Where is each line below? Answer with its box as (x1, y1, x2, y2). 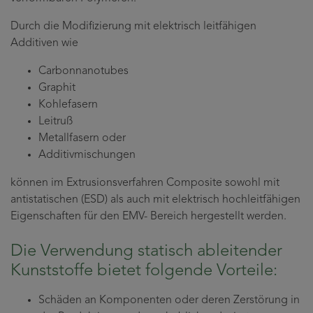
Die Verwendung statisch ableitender (10, 243, 282, 261)
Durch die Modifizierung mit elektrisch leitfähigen (10, 21, 256, 33)
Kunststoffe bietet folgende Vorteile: (10, 263, 277, 280)
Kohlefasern (38, 99, 98, 111)
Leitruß (38, 116, 73, 128)
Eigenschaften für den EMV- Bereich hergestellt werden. (10, 211, 286, 223)
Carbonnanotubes (38, 66, 129, 78)
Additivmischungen (38, 150, 136, 161)
